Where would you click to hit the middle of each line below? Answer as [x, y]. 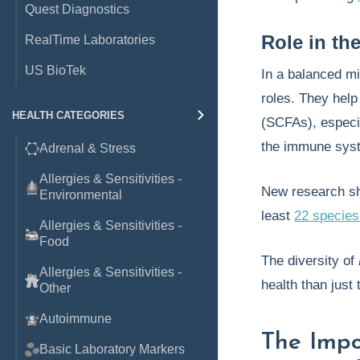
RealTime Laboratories [90, 40]
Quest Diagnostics [77, 9]
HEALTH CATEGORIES [68, 115]
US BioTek [55, 70]
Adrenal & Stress [88, 148]
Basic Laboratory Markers [112, 349]
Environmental [81, 195]
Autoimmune [76, 319]
